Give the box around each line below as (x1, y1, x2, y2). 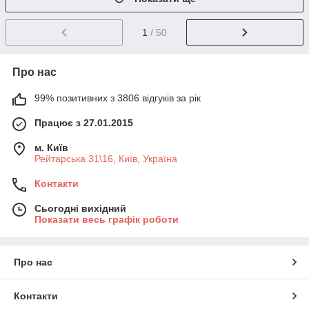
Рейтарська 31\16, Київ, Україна (34, 152, 177, 164)
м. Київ (34, 141, 68, 153)
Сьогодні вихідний (34, 202, 126, 214)
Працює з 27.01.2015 (34, 117, 133, 128)
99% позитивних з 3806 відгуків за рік (34, 92, 201, 103)
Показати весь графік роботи (34, 213, 179, 225)
